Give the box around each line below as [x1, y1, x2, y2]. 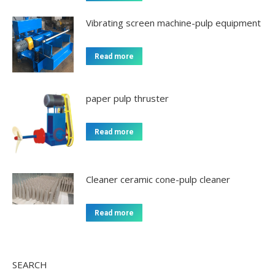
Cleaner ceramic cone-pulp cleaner [86, 173, 230, 186]
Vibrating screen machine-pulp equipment [86, 16, 261, 29]
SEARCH [12, 258, 47, 271]
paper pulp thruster [86, 92, 169, 105]
